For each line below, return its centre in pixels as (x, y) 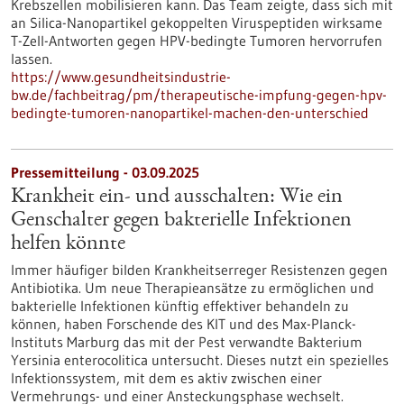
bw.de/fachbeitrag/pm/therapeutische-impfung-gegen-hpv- (199, 95)
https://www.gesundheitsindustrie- (121, 77)
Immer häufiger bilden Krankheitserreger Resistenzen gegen (199, 270)
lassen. (32, 59)
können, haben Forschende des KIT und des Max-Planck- (184, 324)
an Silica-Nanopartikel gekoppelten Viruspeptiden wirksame (197, 23)
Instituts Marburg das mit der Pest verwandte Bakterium (187, 342)
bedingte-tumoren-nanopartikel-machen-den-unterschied (190, 113)
